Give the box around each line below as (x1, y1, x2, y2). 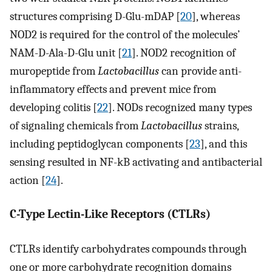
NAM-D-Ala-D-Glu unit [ (10, 46, 122, 59)
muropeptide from (10, 64, 98, 78)
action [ (10, 173, 46, 187)
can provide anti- (159, 64, 242, 78)
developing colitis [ (10, 100, 97, 114)
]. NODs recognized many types (108, 100, 252, 114)
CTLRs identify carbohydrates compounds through (10, 242, 247, 256)
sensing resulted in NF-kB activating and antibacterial (10, 155, 262, 169)
